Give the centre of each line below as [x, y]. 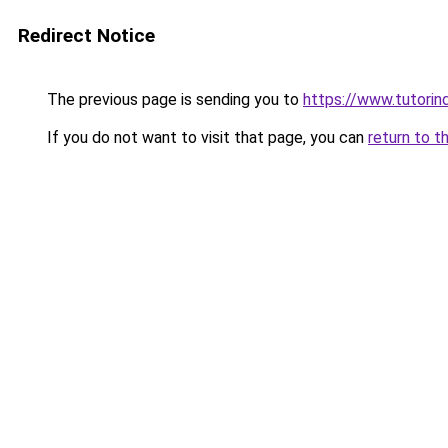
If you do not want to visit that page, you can [205, 137]
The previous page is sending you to [173, 99]
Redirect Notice [86, 35]
